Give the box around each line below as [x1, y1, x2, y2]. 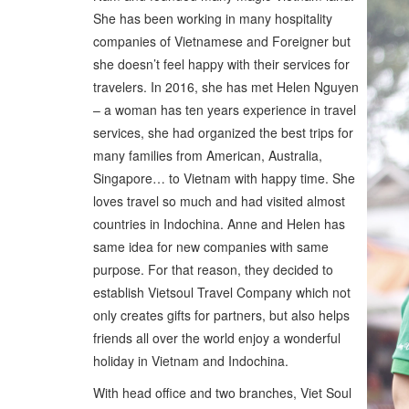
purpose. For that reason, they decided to [93, 259, 333, 278]
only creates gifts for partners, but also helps [93, 305, 350, 324]
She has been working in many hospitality [93, 8, 332, 27]
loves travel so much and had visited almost [93, 191, 345, 210]
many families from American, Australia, [93, 145, 322, 164]
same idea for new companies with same [93, 236, 329, 256]
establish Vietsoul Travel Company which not [93, 282, 351, 301]
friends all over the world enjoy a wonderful [93, 328, 341, 347]
